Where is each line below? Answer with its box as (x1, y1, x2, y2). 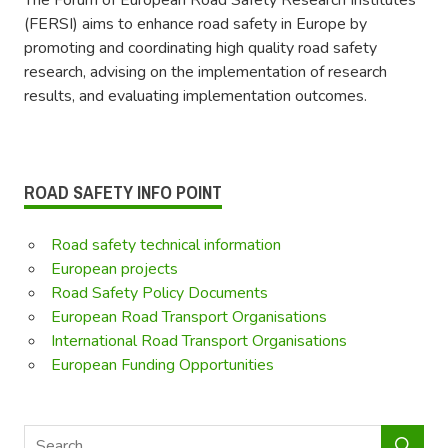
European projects (50, 257, 178, 280)
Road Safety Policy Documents (50, 281, 268, 304)
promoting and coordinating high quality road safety (24, 36, 377, 59)
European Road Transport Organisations (50, 305, 327, 328)
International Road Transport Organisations (50, 329, 347, 352)
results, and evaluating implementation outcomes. (24, 84, 367, 107)
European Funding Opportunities (50, 353, 274, 376)
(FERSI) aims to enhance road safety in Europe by (24, 12, 367, 35)
